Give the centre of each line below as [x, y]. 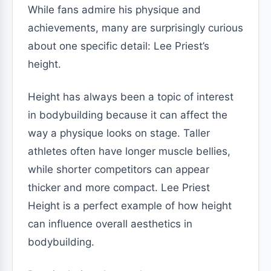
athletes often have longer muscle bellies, [129, 151]
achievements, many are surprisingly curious [135, 28]
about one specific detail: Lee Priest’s [119, 46]
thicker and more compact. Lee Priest [119, 188]
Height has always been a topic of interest [131, 97]
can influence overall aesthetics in [110, 224]
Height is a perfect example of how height [130, 206]
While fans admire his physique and [114, 10]
